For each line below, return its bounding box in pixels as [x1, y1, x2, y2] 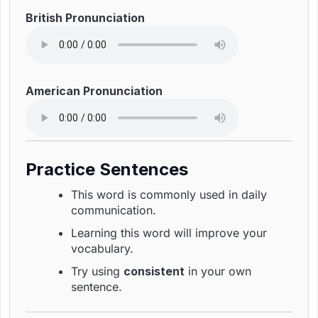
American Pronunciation [26, 84, 163, 98]
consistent [124, 264, 185, 278]
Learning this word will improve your [71, 226, 267, 240]
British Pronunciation [26, 11, 145, 25]
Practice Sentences [26, 159, 188, 180]
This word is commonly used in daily [71, 187, 267, 202]
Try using [71, 264, 124, 278]
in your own [185, 264, 251, 278]
